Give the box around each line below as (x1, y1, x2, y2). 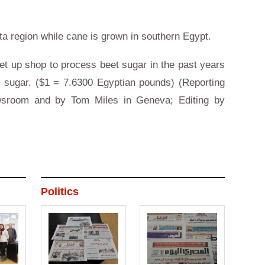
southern (141, 31, 183, 42)
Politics (41, 186, 79, 198)
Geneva (136, 95, 171, 106)
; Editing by (170, 95, 225, 106)
